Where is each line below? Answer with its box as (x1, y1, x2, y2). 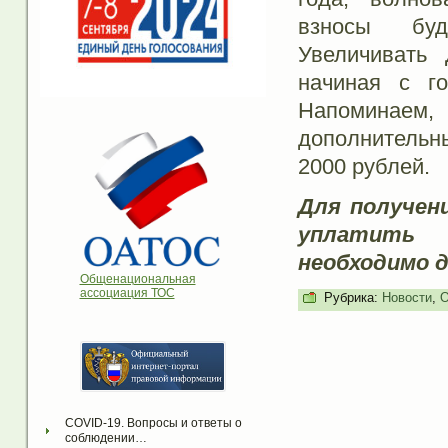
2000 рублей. (297, 154, 430, 179)
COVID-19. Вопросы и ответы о (64, 416, 242, 431)
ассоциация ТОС (79, 286, 175, 301)
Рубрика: (323, 290, 378, 305)
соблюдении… (64, 431, 147, 446)
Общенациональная (79, 272, 196, 287)
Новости (381, 290, 432, 305)
